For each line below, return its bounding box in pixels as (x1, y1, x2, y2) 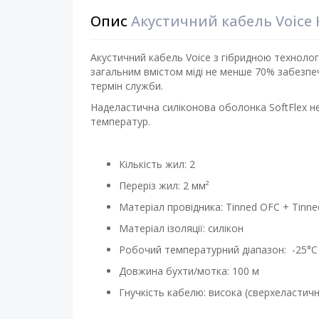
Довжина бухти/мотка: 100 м (119, 264, 259, 278)
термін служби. (90, 79, 163, 93)
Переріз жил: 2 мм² (119, 179, 209, 192)
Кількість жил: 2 (119, 157, 195, 171)
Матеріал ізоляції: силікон (119, 221, 244, 235)
